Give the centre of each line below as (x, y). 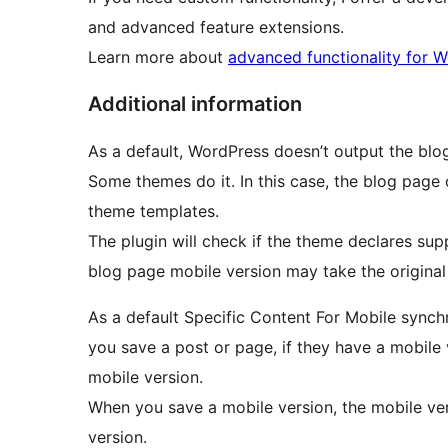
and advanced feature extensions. (216, 26)
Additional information (195, 103)
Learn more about (158, 56)
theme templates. (153, 210)
